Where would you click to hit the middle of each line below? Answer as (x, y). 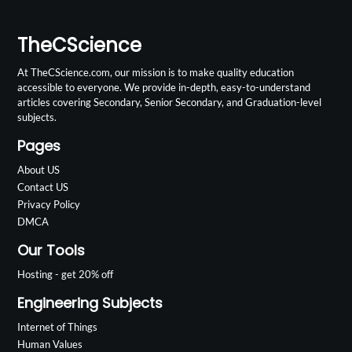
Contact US (43, 187)
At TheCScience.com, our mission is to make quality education (156, 72)
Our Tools (51, 250)
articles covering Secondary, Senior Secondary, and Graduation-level (170, 102)
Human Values (50, 344)
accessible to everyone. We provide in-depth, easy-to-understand (164, 87)
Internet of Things (58, 326)
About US (39, 169)
